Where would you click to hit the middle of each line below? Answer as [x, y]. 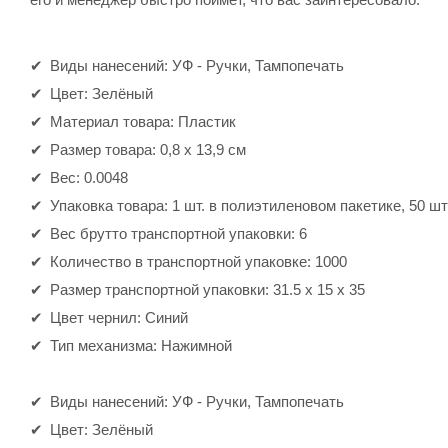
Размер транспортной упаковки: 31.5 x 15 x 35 [207, 289]
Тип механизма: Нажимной [141, 345]
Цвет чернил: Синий [119, 317]
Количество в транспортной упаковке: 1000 [198, 261]
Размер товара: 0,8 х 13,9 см [148, 149]
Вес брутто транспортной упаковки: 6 [178, 233]
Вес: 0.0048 [89, 177]
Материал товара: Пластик [143, 121]
